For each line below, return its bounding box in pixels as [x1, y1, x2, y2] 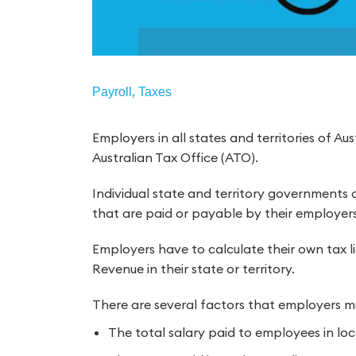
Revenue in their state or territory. [91, 261, 295, 277]
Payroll [91, 85, 132, 99]
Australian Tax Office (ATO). [91, 149, 258, 166]
